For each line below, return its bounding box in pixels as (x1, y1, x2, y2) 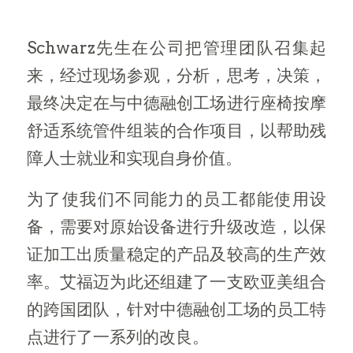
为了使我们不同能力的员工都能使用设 (26, 189, 327, 210)
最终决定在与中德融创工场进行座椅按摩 (26, 92, 327, 113)
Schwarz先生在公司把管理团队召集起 (26, 37, 327, 58)
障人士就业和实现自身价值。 (26, 147, 242, 168)
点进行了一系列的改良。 (26, 327, 209, 347)
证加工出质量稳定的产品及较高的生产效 (26, 244, 327, 265)
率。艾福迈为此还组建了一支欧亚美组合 (26, 272, 327, 292)
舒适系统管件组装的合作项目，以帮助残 (26, 120, 327, 140)
